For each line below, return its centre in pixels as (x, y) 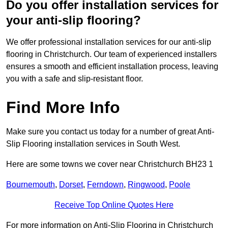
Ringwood (146, 185)
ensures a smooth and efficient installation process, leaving (112, 67)
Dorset (71, 185)
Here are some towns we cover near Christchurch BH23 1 (110, 164)
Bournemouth (31, 185)
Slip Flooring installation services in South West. (93, 144)
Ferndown (105, 185)
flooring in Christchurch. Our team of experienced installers (111, 54)
